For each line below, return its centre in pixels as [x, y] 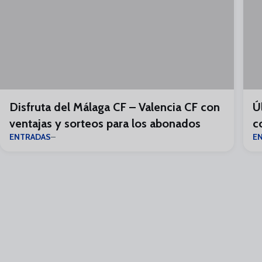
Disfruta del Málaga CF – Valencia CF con [115, 107]
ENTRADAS [30, 137]
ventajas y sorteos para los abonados [105, 123]
